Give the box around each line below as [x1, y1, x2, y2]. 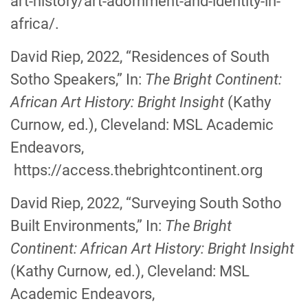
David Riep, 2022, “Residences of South [10, 48, 269, 65]
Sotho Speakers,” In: [10, 71, 145, 88]
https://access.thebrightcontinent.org [14, 162, 263, 179]
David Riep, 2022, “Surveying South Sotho [10, 195, 282, 212]
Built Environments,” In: [10, 217, 165, 234]
